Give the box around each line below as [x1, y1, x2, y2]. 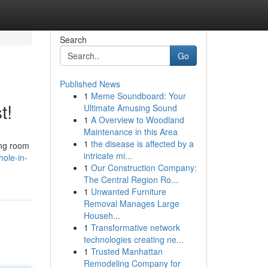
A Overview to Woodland [90, 114, 184, 126]
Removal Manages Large [83, 197, 179, 209]
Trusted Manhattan [90, 245, 163, 257]
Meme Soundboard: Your [90, 90, 186, 102]
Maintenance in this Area [83, 126, 178, 138]
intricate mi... [83, 150, 132, 162]
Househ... [83, 209, 120, 221]
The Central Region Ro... [83, 173, 178, 185]
